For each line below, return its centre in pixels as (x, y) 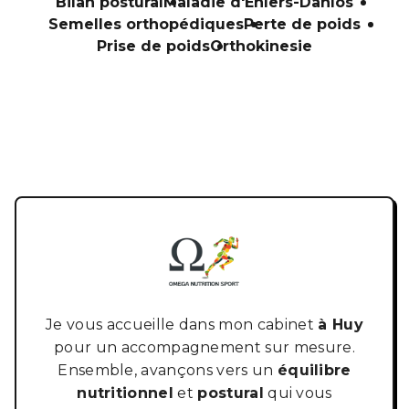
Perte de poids (302, 24)
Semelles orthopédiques (146, 24)
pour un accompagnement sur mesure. (204, 347)
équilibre (314, 370)
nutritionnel (126, 393)
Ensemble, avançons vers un (168, 370)
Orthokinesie (261, 46)
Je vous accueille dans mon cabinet (182, 324)
